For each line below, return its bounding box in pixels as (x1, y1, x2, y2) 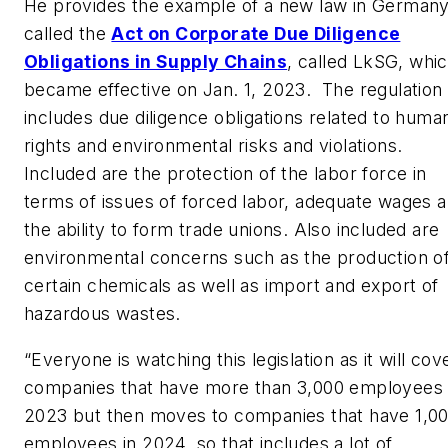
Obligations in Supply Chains (24, 51, 288, 73)
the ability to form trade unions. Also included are (24, 219, 440, 241)
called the (24, 23, 112, 45)
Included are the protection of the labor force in (24, 163, 427, 185)
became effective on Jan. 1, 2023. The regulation (24, 79, 443, 101)
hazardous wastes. (24, 303, 181, 325)
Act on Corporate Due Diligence (111, 23, 401, 45)
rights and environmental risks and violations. (24, 135, 403, 157)
